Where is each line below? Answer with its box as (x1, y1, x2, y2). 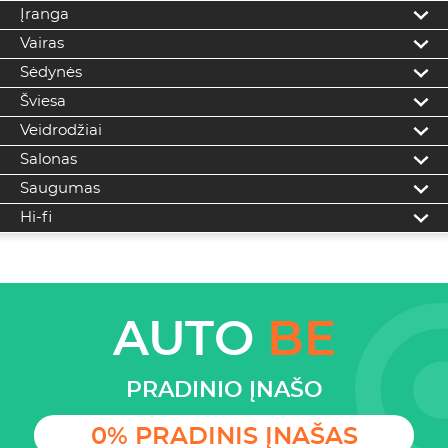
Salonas (19, 151, 77, 167)
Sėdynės (19, 64, 82, 80)
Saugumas (19, 180, 100, 196)
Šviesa (19, 93, 66, 109)
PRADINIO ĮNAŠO (125, 378, 323, 401)
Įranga (19, 6, 69, 22)
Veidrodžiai (19, 122, 102, 138)
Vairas (19, 35, 64, 51)
